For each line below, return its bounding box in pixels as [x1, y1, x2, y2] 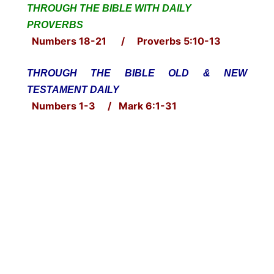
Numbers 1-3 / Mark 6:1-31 [27, 99, 177, 112]
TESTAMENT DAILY [27, 84, 119, 95]
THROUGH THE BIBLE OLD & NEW [27, 67, 247, 78]
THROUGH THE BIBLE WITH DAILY [27, 2, 191, 13]
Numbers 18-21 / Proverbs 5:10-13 [27, 34, 221, 47]
